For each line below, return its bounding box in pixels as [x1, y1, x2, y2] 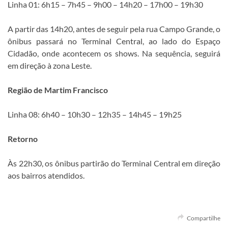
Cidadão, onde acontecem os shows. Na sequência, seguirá [8, 48, 220, 59]
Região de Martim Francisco [8, 85, 108, 95]
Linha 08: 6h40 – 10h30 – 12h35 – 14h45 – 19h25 [8, 109, 182, 120]
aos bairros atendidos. [8, 170, 84, 181]
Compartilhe [186, 214, 220, 222]
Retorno [8, 134, 38, 144]
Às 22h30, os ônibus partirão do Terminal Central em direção [8, 158, 220, 168]
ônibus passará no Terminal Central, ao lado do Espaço [8, 36, 220, 46]
